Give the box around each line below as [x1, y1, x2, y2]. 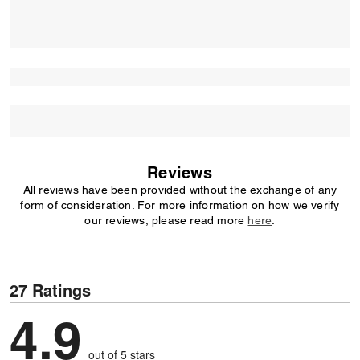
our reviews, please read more [84, 214, 248, 227]
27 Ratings [10, 278, 91, 301]
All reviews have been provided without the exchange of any [22, 183, 337, 196]
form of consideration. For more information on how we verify [20, 198, 340, 211]
